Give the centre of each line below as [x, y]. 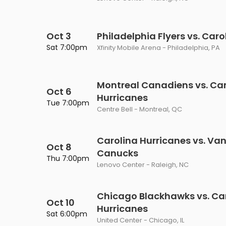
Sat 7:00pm [67, 47]
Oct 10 [61, 203]
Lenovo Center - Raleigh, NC [143, 165]
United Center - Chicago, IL [140, 220]
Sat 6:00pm [67, 214]
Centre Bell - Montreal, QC [139, 109]
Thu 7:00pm [68, 158]
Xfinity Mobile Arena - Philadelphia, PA [158, 48]
